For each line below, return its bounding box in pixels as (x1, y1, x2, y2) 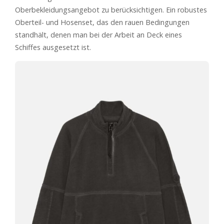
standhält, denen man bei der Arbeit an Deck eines (15, 30, 182, 40)
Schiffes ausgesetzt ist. (15, 42, 91, 52)
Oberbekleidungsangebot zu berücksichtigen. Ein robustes (15, 5, 207, 15)
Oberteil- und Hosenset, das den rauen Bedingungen (15, 17, 189, 27)
